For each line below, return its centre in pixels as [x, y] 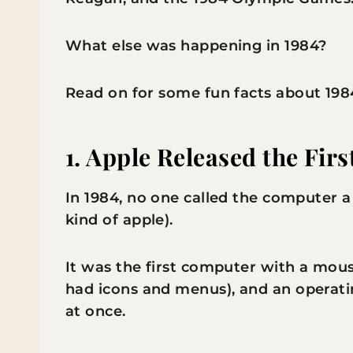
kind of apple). [119, 219]
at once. [96, 311]
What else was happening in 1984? [196, 45]
